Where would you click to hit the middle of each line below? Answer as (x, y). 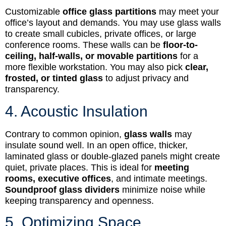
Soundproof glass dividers (62, 189)
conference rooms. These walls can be (84, 45)
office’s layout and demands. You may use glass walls (113, 23)
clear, (197, 67)
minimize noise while (162, 189)
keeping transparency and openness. (79, 201)
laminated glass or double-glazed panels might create (112, 156)
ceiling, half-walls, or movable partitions (91, 56)
